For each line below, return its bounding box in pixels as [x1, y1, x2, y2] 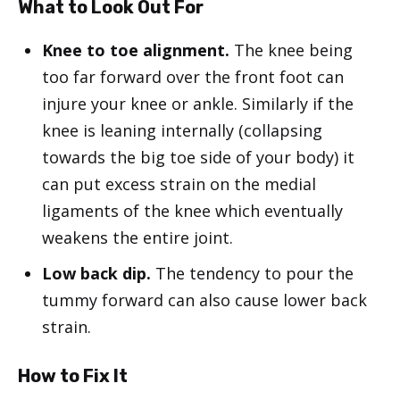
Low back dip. [42, 262, 151, 284]
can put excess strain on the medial [42, 172, 316, 195]
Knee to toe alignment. [42, 38, 229, 61]
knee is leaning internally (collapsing [42, 119, 322, 141]
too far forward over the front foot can [42, 65, 344, 87]
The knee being [229, 38, 353, 61]
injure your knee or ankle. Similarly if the [42, 92, 354, 114]
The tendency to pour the [151, 262, 354, 284]
